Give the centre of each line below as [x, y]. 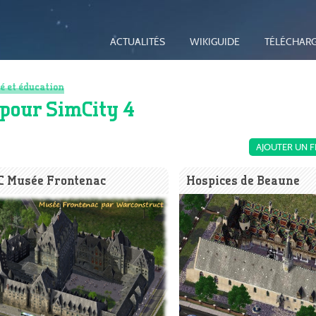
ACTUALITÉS [137, 42]
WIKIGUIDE [214, 42]
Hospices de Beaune [243, 181]
